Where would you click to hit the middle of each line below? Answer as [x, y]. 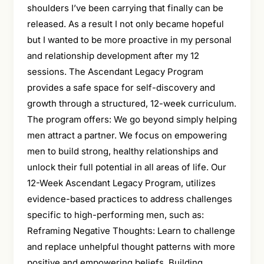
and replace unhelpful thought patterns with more [131, 246]
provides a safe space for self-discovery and [121, 87]
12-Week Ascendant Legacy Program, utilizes [121, 183]
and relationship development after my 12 [113, 55]
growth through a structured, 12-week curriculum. [131, 103]
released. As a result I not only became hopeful [125, 24]
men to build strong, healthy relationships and [122, 151]
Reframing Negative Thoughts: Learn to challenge [131, 230]
